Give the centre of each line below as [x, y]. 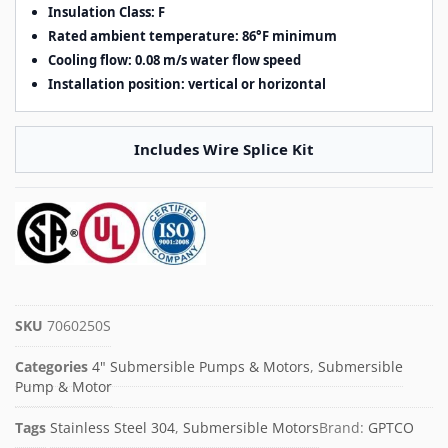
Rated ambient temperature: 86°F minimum [192, 36]
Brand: [343, 428]
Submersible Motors [251, 428]
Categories [51, 367]
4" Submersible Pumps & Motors [201, 367]
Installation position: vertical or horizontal [187, 84]
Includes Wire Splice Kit [224, 149]
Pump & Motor [63, 387]
